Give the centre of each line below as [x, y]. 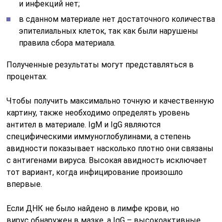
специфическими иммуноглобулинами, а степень [99, 137]
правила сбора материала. [67, 43]
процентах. [27, 77]
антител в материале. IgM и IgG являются [84, 125]
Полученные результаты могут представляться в [100, 65]
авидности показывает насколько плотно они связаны [110, 148]
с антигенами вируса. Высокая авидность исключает [107, 160]
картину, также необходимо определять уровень [98, 113]
